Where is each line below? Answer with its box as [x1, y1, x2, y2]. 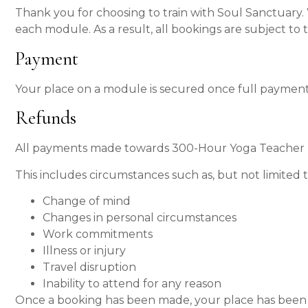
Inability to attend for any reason [43, 276, 221, 290]
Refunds [15, 107, 76, 130]
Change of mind [43, 194, 131, 208]
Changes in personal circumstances [43, 210, 236, 224]
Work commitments [43, 227, 153, 241]
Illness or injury [43, 243, 126, 257]
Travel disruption [43, 260, 136, 274]
